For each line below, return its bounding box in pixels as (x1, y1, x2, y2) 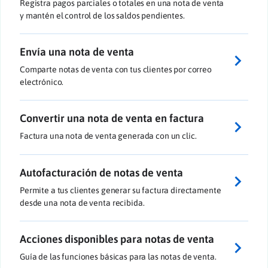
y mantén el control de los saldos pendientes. (20, 10, 185, 20)
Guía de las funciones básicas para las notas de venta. (20, 252, 217, 262)
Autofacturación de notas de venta (20, 166, 183, 179)
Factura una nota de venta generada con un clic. (20, 131, 197, 141)
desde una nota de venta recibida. (20, 197, 145, 208)
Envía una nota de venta (20, 45, 134, 58)
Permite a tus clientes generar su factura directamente (20, 185, 221, 195)
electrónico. (20, 77, 64, 87)
